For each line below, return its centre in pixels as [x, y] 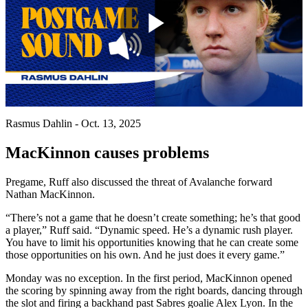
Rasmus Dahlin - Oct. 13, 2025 [73, 124]
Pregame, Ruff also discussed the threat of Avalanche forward [139, 182]
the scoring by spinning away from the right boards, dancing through [154, 291]
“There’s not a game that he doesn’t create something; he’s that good [153, 218]
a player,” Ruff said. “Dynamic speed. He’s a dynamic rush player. [149, 230]
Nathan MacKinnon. [50, 195]
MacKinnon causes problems [107, 153]
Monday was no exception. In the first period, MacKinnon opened [149, 278]
